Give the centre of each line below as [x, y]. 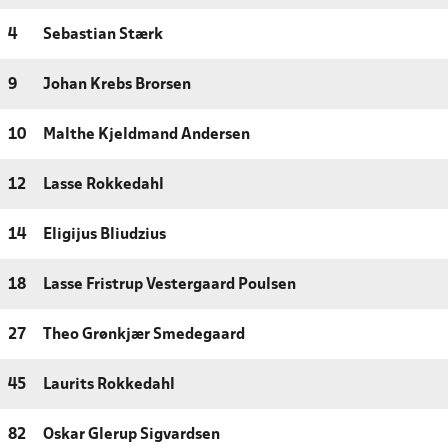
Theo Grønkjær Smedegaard [144, 334]
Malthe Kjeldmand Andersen [146, 134]
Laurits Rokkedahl [109, 384]
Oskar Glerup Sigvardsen [131, 434]
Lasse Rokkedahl [103, 184]
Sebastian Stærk [103, 34]
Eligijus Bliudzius [104, 234]
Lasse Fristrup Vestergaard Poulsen [169, 284]
